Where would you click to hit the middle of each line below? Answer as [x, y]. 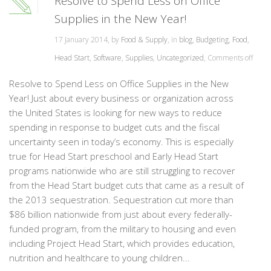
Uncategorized [180, 58]
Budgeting [212, 40]
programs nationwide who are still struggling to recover [122, 171]
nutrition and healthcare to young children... [100, 258]
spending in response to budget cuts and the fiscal [114, 127]
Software [107, 58]
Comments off [230, 58]
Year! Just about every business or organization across [121, 98]
